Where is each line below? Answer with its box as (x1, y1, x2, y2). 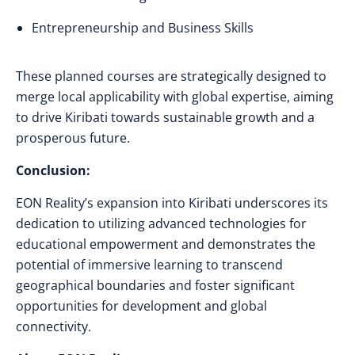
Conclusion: (16, 162, 90, 179)
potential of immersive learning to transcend (16, 256, 283, 273)
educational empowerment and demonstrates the (16, 235, 315, 253)
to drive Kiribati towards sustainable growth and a (16, 109, 315, 126)
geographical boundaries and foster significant (16, 277, 295, 294)
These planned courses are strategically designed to (16, 67, 326, 85)
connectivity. (16, 318, 91, 335)
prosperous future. (16, 129, 130, 147)
